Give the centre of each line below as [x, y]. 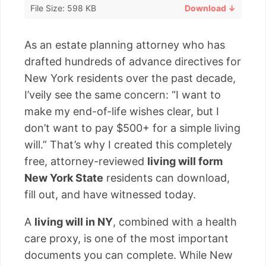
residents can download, [167, 178]
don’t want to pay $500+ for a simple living [132, 128]
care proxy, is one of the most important [126, 238]
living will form [185, 161]
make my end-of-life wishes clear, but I [122, 111]
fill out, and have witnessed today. [110, 194]
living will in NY [74, 221]
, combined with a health [175, 221]
